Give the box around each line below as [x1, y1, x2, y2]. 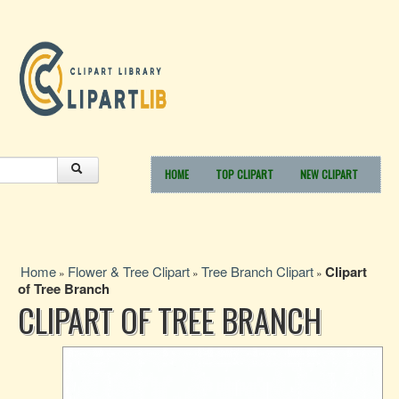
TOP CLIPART [216, 167, 273, 182]
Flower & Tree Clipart [68, 262, 190, 281]
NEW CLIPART [300, 167, 358, 182]
